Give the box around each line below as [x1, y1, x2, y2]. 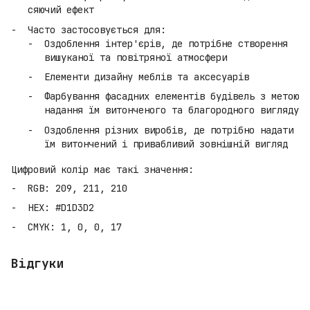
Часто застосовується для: [28, 23, 166, 36]
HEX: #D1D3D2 [28, 201, 94, 214]
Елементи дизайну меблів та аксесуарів [44, 70, 249, 83]
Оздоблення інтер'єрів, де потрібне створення [44, 37, 288, 50]
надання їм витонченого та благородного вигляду [44, 104, 299, 117]
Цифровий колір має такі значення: [11, 163, 194, 176]
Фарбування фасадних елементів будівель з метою [44, 90, 299, 103]
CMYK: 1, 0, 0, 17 [28, 221, 122, 234]
